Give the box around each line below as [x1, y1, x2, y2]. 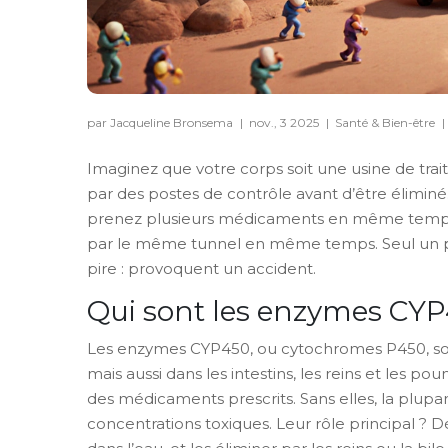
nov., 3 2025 [249, 114, 322, 130]
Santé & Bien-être [335, 114, 435, 130]
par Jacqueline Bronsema [87, 114, 236, 130]
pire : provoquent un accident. [87, 258, 316, 278]
